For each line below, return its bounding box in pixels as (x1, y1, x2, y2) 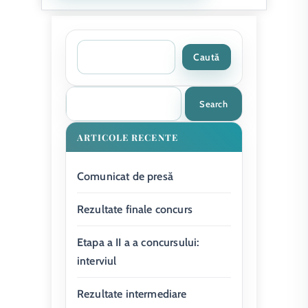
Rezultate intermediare (77, 287, 187, 300)
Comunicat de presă (77, 169, 173, 183)
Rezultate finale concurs (77, 202, 192, 216)
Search (199, 98, 228, 109)
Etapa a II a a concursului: (77, 235, 199, 249)
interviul (77, 254, 117, 267)
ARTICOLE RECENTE (77, 131, 178, 143)
